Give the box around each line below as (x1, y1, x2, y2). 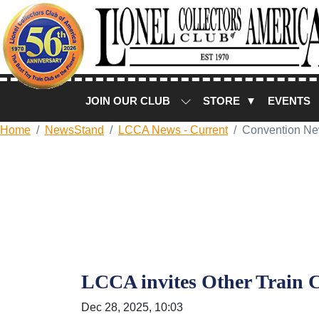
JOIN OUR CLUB (85, 95, 174, 107)
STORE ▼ (203, 95, 257, 107)
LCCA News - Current (118, 124, 228, 136)
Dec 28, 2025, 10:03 (81, 301, 183, 313)
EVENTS (268, 95, 314, 107)
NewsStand (45, 124, 104, 136)
